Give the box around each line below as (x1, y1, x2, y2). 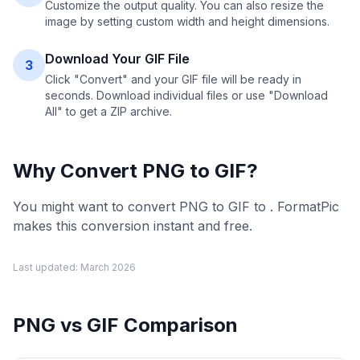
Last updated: (13, 261, 80, 273)
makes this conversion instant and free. (13, 218, 252, 234)
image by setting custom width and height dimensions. (45, 14, 329, 28)
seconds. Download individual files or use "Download (45, 88, 328, 102)
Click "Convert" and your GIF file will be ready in (45, 72, 301, 86)
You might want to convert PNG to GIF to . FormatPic (13, 198, 339, 215)
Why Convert (13, 159, 142, 182)
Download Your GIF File (45, 51, 190, 67)
